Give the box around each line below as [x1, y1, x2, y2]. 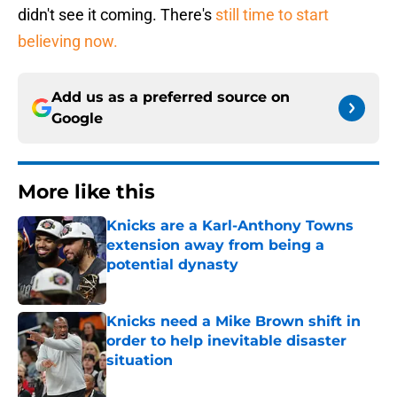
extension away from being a [106, 237, 324, 254]
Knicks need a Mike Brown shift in [106, 313, 361, 331]
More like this [18, 180, 155, 205]
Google [51, 110, 103, 128]
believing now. [18, 32, 118, 51]
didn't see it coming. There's [18, 5, 215, 25]
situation [106, 352, 173, 370]
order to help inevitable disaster [106, 332, 346, 350]
